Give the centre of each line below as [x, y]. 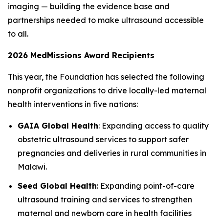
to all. [18, 34]
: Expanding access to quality [153, 126]
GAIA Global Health [58, 126]
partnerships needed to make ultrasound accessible [106, 20]
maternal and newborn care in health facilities [105, 213]
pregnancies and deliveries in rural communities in [112, 153]
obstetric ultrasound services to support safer [103, 139]
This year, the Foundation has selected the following [106, 77]
